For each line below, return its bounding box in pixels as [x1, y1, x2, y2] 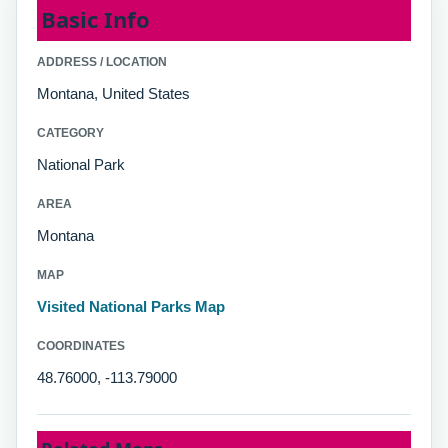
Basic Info [41, 4, 150, 34]
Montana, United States [37, 85, 190, 102]
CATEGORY [37, 126, 104, 140]
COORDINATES [37, 339, 125, 353]
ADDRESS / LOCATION [37, 55, 167, 69]
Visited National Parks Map [37, 298, 225, 315]
